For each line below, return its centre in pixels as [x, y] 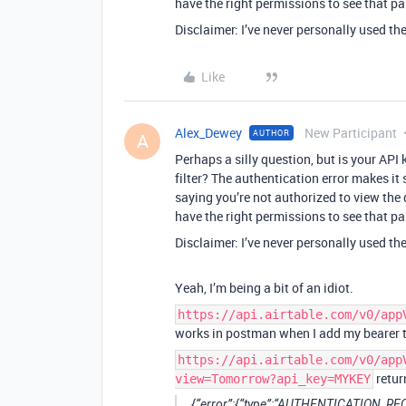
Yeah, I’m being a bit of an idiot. [264, 288]
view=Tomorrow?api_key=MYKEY [273, 379]
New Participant [351, 133]
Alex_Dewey [208, 133]
